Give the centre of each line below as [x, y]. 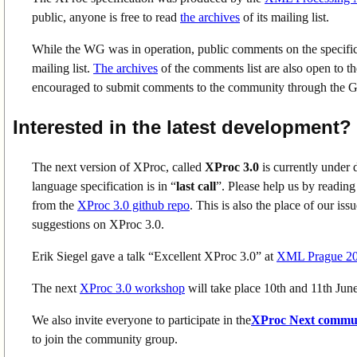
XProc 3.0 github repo [133, 205]
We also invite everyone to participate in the [141, 320]
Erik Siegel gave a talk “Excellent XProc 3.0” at [154, 256]
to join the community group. [105, 339]
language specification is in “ [104, 186]
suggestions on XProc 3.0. [98, 224]
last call [196, 186]
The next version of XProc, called [118, 167]
